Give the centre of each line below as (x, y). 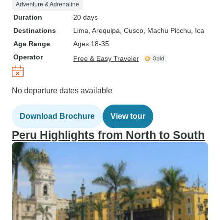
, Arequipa (104, 30)
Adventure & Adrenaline (47, 4)
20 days (85, 17)
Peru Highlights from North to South (108, 135)
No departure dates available (62, 91)
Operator (28, 57)
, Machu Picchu (167, 30)
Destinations (35, 30)
